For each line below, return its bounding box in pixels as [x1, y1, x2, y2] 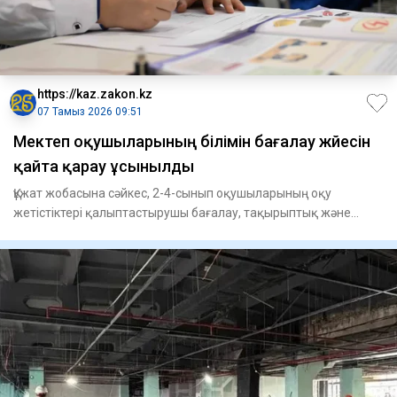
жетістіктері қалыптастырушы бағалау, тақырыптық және [13, 206, 351, 221]
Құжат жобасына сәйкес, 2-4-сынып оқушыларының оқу [13, 186, 331, 201]
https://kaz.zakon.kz [37, 87, 152, 102]
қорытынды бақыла [13, 225, 129, 240]
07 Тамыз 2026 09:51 [37, 105, 143, 119]
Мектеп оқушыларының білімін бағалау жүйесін [13, 132, 370, 152]
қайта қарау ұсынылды [13, 157, 194, 176]
